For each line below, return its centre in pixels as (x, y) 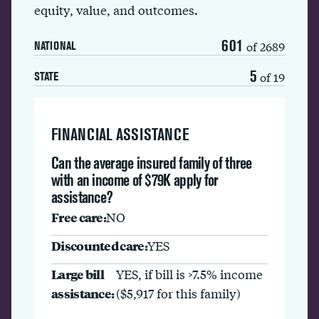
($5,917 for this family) (179, 293)
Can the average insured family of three (152, 163)
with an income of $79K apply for (135, 180)
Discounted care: (99, 245)
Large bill (78, 274)
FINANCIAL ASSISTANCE (120, 134)
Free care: (79, 217)
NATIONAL (55, 46)
